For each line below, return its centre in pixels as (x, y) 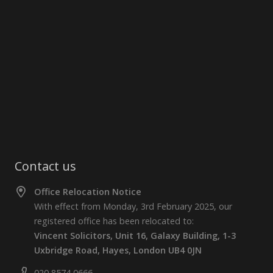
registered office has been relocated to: (114, 221)
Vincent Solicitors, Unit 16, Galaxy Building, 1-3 (135, 235)
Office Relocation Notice (88, 191)
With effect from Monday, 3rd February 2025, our (133, 206)
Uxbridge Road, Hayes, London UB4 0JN (118, 250)
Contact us (45, 166)
